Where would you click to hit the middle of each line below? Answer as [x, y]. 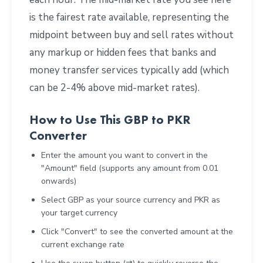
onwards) [59, 181]
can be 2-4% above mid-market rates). [114, 87]
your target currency [79, 213]
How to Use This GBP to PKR [110, 119]
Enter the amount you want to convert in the [124, 155]
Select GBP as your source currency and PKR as [131, 200]
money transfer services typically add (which [129, 70]
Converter [58, 135]
